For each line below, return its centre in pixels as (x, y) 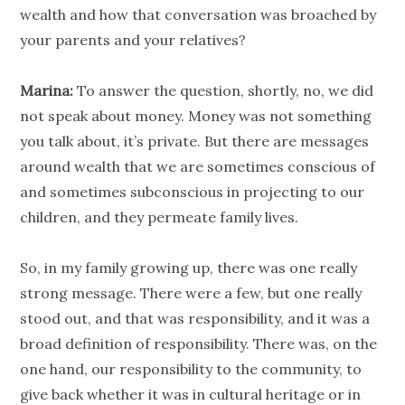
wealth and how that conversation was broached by (198, 15)
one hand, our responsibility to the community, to (191, 369)
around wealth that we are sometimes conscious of (198, 167)
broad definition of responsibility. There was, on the (199, 344)
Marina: (47, 91)
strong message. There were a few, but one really (191, 293)
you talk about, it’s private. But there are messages (195, 141)
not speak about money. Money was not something (196, 116)
